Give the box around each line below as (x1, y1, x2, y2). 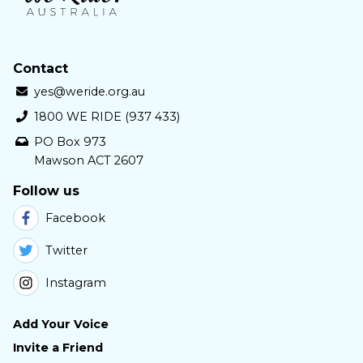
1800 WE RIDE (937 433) (33, 109, 180, 125)
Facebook (45, 210, 105, 225)
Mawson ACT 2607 (33, 153, 143, 169)
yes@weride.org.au (33, 84, 145, 100)
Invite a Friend (13, 340, 103, 356)
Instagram (45, 275, 106, 290)
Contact (13, 61, 68, 77)
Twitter (45, 242, 88, 258)
